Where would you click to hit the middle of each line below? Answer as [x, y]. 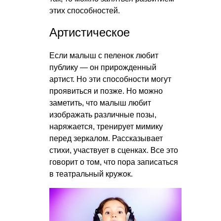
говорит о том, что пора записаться [114, 162]
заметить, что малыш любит [100, 103]
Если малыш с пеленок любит [104, 55]
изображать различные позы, [103, 114]
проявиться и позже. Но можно [106, 91]
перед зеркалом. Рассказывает [106, 138]
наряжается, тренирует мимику [106, 126]
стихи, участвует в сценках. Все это [114, 150]
